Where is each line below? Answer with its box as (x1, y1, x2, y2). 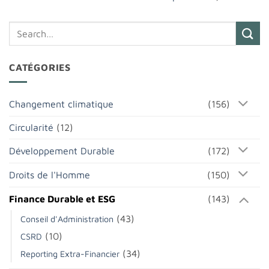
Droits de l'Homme (9, 169, 90, 180)
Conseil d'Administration (20, 214, 113, 225)
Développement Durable (9, 145, 115, 156)
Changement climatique (9, 98, 113, 110)
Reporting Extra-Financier (20, 249, 119, 259)
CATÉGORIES (9, 61, 71, 73)
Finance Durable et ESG (9, 193, 115, 204)
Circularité (9, 122, 53, 133)
